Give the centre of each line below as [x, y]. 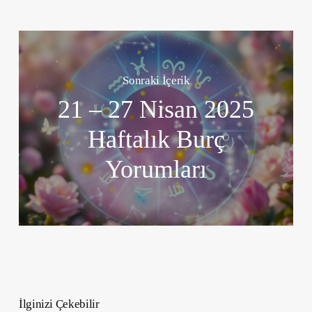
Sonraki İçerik [156, 80]
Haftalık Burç [156, 140]
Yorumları [156, 170]
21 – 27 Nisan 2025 [156, 110]
